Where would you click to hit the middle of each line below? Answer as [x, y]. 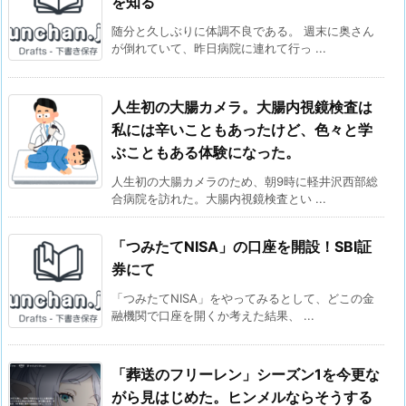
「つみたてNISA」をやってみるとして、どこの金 [243, 299]
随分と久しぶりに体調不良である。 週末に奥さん [243, 31]
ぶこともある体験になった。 [206, 153]
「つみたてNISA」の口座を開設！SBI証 [242, 247]
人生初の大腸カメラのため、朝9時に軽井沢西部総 [245, 182]
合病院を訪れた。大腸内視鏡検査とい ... [219, 199]
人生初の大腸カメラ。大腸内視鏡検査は [242, 107]
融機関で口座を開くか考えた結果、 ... [213, 316]
